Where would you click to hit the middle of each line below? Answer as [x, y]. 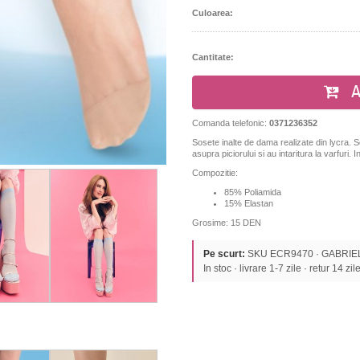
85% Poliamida [253, 192]
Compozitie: [215, 172]
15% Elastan [249, 203]
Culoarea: [213, 12]
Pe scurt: [224, 254]
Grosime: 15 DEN [227, 222]
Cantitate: [213, 57]
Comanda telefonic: [231, 123]
